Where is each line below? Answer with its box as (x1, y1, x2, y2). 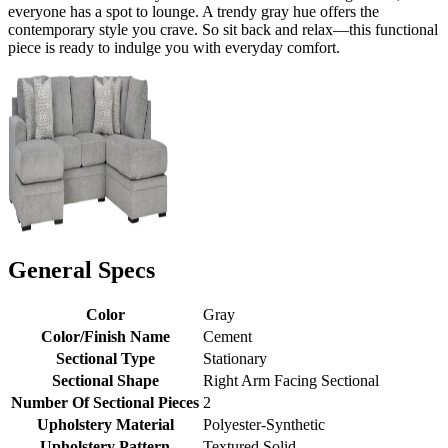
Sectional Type (55, 350, 155, 368)
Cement (203, 328, 252, 346)
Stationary (203, 350, 267, 368)
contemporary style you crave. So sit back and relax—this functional (8, 20, 438, 38)
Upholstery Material (36, 416, 174, 434)
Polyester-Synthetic (203, 416, 325, 434)
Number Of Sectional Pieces (11, 394, 199, 412)
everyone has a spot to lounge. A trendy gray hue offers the (8, 2, 379, 20)
